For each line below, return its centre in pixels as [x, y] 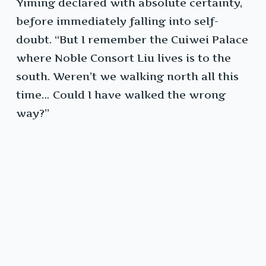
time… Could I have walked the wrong [121, 95]
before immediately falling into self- [117, 21]
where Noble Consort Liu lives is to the [123, 58]
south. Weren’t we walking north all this [127, 77]
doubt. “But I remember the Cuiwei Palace [132, 40]
